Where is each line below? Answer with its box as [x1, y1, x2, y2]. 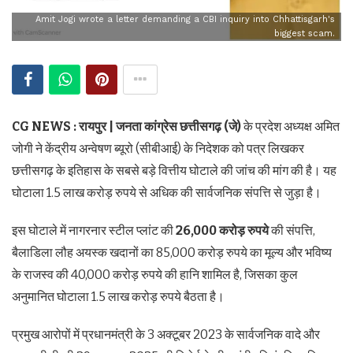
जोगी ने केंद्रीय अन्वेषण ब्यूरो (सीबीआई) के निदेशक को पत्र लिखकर [12, 140, 304, 156]
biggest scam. [274, 28, 335, 39]
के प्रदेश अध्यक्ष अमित [243, 118, 340, 134]
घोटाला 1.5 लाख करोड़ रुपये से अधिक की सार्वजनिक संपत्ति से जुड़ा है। [12, 184, 321, 200]
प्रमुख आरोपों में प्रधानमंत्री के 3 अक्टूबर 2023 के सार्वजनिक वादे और [12, 326, 320, 342]
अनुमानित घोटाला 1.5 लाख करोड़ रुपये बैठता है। [12, 288, 225, 304]
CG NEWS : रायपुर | [12, 118, 113, 134]
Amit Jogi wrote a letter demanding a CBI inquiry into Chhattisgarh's [35, 13, 335, 24]
